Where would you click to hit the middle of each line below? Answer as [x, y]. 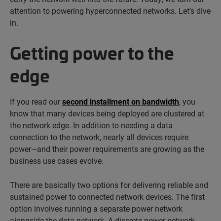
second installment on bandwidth [121, 102]
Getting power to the [92, 52]
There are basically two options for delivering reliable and [109, 185]
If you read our [36, 102]
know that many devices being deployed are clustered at [107, 113]
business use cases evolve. [57, 161]
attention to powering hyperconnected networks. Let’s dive [110, 11]
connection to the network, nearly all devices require [99, 137]
